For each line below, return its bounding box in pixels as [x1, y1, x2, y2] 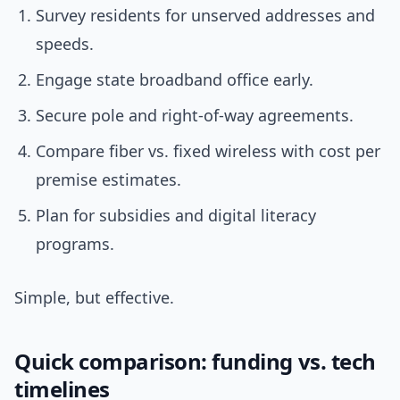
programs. [36, 233, 114, 255]
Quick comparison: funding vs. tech [14, 346, 376, 377]
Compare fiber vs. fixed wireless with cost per [36, 140, 380, 162]
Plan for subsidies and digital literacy [36, 204, 316, 227]
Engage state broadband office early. [36, 69, 313, 91]
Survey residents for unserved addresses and [36, 4, 375, 27]
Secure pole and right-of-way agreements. [36, 104, 354, 127]
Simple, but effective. [14, 287, 174, 309]
